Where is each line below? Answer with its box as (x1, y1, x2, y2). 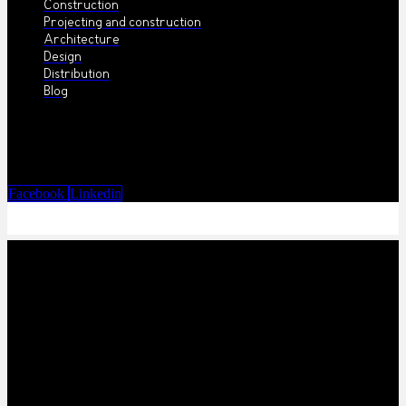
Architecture (43, 32, 120, 49)
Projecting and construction (43, 14, 201, 32)
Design (43, 49, 82, 66)
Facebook (8, 186, 64, 201)
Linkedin (70, 186, 121, 201)
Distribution (43, 66, 110, 83)
